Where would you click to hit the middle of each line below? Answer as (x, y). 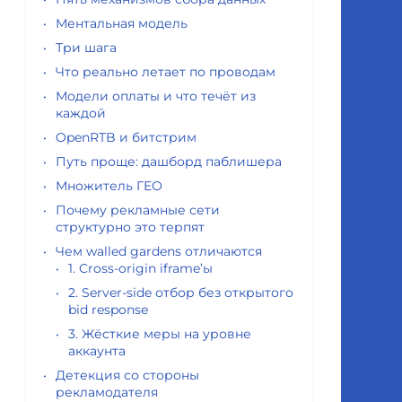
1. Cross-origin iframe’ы (140, 268)
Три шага (86, 48)
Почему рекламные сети (138, 210)
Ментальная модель (122, 23)
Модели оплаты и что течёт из (156, 96)
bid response (108, 310)
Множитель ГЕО (109, 186)
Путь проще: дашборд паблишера (169, 162)
